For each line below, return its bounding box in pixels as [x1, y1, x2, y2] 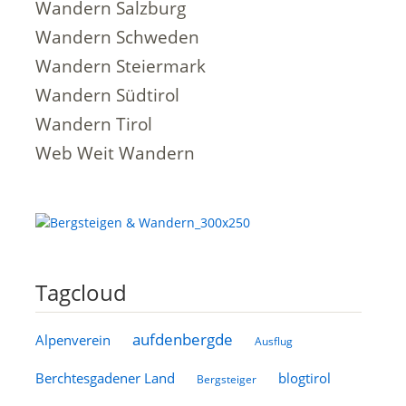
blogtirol [277, 369, 331, 387]
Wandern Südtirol [34, 83, 179, 107]
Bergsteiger [196, 372, 256, 387]
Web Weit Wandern [34, 141, 195, 165]
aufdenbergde [131, 329, 233, 350]
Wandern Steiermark [34, 54, 206, 78]
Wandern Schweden [34, 25, 199, 49]
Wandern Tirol [34, 112, 152, 136]
